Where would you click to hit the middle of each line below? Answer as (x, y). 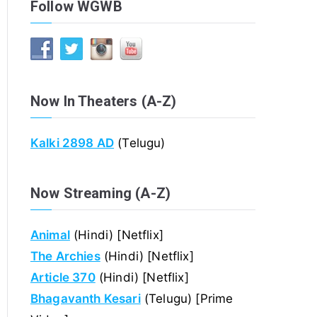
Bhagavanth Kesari (85, 298)
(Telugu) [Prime (187, 298)
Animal (50, 235)
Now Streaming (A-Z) (100, 193)
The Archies (65, 256)
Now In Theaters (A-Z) (103, 102)
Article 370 (63, 277)
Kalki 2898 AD (72, 143)
